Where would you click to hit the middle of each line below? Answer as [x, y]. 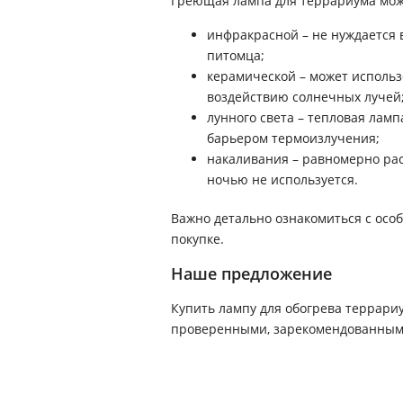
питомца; [235, 55]
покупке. [197, 239]
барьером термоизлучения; [293, 138]
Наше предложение [251, 273]
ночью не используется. [282, 179]
